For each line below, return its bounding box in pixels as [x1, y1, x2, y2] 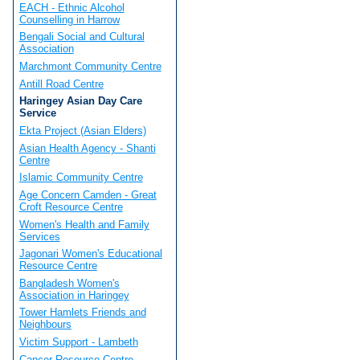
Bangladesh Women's [18, 276, 120, 289]
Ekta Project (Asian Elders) [18, 124, 146, 137]
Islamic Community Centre [18, 171, 143, 184]
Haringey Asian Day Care [18, 95, 142, 108]
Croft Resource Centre [18, 200, 123, 213]
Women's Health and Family [18, 218, 149, 231]
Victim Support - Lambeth [18, 336, 138, 349]
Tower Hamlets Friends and [18, 306, 146, 319]
